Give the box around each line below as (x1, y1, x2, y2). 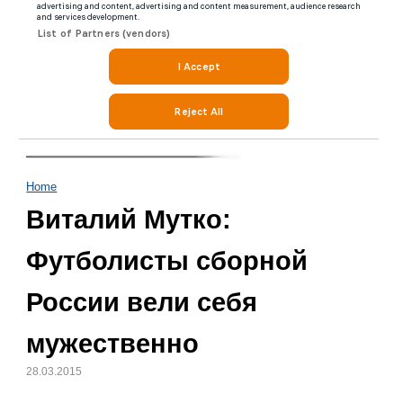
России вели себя (26, 287, 258, 318)
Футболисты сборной (26, 246, 309, 276)
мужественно (26, 328, 200, 359)
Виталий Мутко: (26, 204, 232, 235)
